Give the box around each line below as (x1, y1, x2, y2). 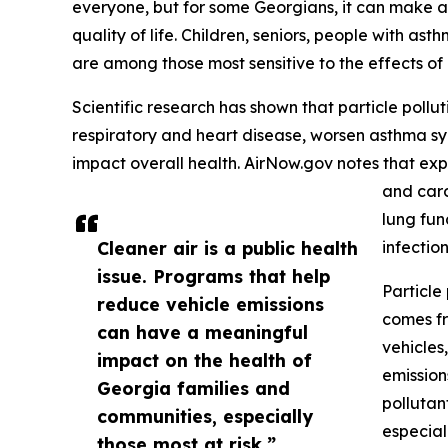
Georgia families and (97, 377, 290, 400)
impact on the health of (97, 349, 312, 372)
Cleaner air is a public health (97, 237, 358, 260)
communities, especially (97, 405, 313, 428)
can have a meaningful (97, 321, 308, 344)
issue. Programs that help (97, 265, 330, 288)
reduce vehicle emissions (97, 293, 324, 316)
